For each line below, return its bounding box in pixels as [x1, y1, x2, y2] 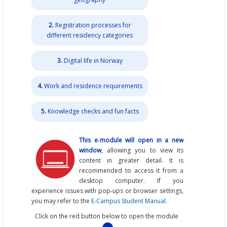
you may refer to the [31, 196, 92, 205]
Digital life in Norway [63, 56, 123, 65]
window [79, 145, 102, 155]
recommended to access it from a [79, 166, 183, 175]
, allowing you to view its [101, 145, 183, 155]
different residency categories [47, 31, 133, 40]
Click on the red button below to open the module [35, 211, 180, 220]
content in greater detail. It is [79, 156, 183, 165]
